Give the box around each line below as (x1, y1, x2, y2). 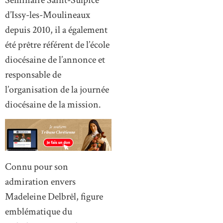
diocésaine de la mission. (5, 98, 101, 111)
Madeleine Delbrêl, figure (5, 190, 103, 203)
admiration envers (5, 175, 76, 188)
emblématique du (5, 205, 72, 218)
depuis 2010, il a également (5, 23, 108, 36)
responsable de (5, 68, 61, 81)
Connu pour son (5, 160, 68, 173)
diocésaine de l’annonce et (5, 53, 105, 66)
